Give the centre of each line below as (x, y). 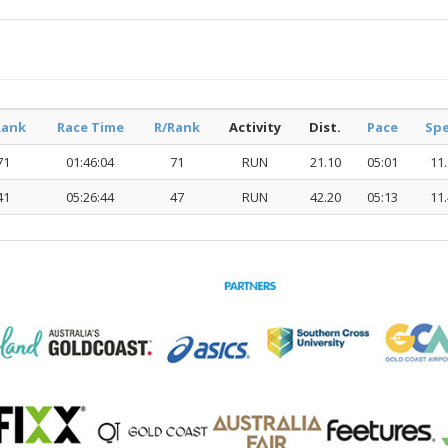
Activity (255, 127)
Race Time (90, 127)
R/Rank (177, 127)
